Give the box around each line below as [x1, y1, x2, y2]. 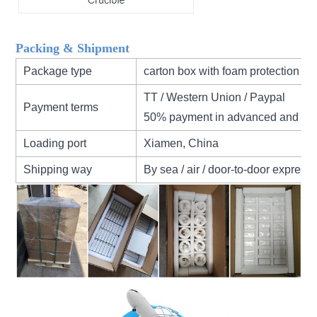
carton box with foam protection [144, 64, 300, 77]
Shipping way [23, 163, 93, 175]
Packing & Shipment [16, 40, 130, 55]
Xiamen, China [144, 137, 219, 149]
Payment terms [23, 100, 99, 113]
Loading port [23, 137, 90, 149]
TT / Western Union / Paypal [144, 91, 286, 103]
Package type [23, 64, 93, 77]
